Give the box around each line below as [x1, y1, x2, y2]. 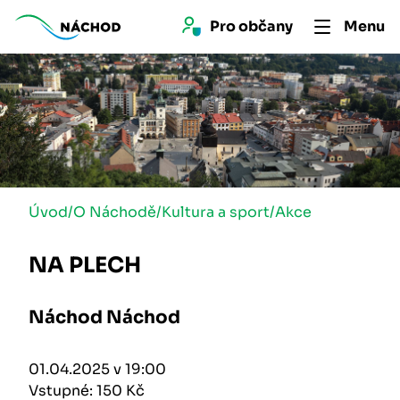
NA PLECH [29, 252, 141, 279]
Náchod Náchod [29, 306, 180, 329]
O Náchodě [73, 203, 156, 221]
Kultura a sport [162, 203, 270, 221]
